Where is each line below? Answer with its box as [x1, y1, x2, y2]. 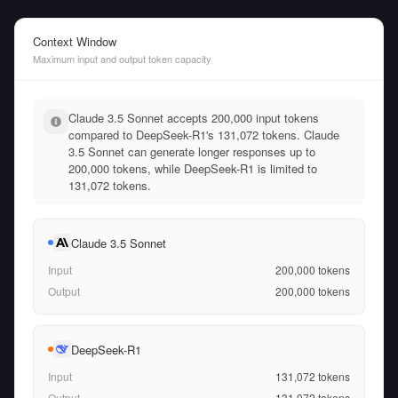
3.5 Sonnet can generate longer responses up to [68, 143, 315, 160]
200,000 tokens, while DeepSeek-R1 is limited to [68, 160, 317, 177]
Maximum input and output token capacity [33, 52, 211, 66]
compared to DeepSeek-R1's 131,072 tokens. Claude [68, 126, 339, 143]
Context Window [33, 33, 116, 50]
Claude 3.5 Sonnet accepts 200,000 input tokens [68, 109, 319, 126]
